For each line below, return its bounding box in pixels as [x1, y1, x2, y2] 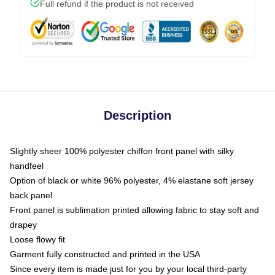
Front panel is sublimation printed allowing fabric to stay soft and [10, 205, 259, 215]
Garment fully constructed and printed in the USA [10, 249, 200, 260]
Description [104, 109, 171, 123]
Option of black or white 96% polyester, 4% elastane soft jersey [10, 176, 254, 186]
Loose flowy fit [10, 234, 65, 245]
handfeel [10, 161, 44, 171]
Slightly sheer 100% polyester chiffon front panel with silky [10, 146, 234, 157]
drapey [10, 220, 37, 230]
